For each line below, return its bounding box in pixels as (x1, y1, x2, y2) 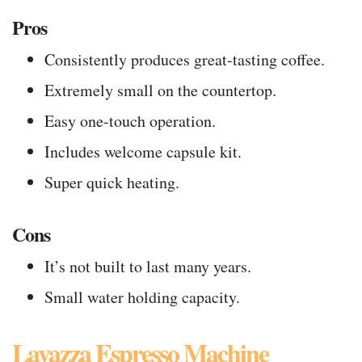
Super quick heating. (44, 171, 179, 194)
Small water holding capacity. (44, 286, 240, 309)
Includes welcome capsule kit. (44, 141, 242, 163)
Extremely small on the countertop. (44, 79, 276, 102)
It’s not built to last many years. (44, 255, 251, 278)
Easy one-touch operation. (44, 110, 216, 133)
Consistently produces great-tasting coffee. (44, 48, 325, 71)
